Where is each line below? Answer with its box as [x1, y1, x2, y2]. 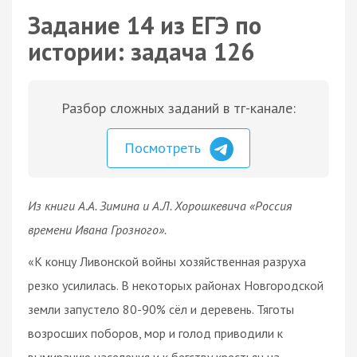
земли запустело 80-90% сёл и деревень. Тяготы [28, 300, 294, 317]
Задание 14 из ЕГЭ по [28, 10, 261, 41]
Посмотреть [124, 139, 205, 157]
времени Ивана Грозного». [28, 221, 167, 237]
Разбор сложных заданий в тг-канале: [61, 99, 296, 117]
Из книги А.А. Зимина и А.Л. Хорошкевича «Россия [28, 197, 292, 214]
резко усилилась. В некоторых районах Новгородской [28, 277, 324, 293]
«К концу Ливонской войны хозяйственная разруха [28, 253, 306, 269]
